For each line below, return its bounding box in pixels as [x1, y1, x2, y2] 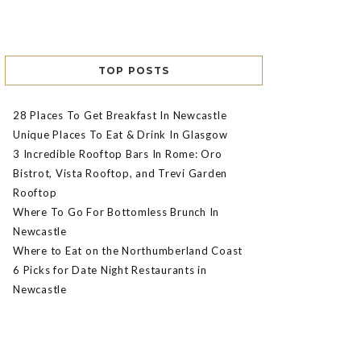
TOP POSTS [98, 64, 170, 77]
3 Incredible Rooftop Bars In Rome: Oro [13, 147, 222, 161]
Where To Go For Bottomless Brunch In [13, 205, 219, 219]
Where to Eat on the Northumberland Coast [13, 244, 243, 258]
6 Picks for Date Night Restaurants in [13, 263, 207, 277]
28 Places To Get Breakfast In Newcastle [13, 109, 227, 122]
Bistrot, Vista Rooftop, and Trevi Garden [13, 167, 227, 180]
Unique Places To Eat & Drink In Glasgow [13, 128, 228, 142]
